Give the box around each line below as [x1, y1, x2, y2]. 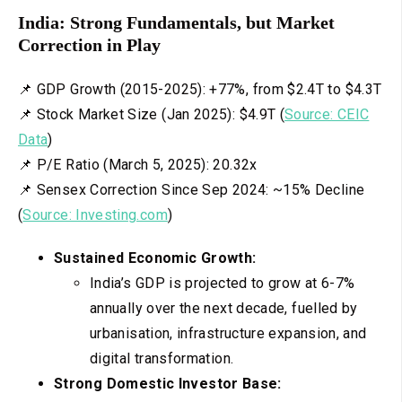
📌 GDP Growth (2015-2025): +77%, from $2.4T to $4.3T [18, 80, 382, 98]
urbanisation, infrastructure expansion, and [90, 324, 367, 342]
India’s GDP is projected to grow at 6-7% [90, 274, 355, 292]
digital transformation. [90, 349, 234, 367]
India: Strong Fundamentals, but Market [18, 13, 335, 33]
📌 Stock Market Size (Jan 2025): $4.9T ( [18, 105, 285, 123]
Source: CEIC [284, 105, 370, 123]
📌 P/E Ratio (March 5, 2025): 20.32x [18, 155, 258, 173]
